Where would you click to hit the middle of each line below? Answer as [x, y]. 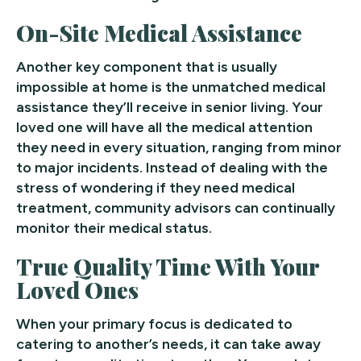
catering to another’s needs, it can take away [168, 344]
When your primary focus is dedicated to [154, 324]
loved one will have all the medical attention [164, 127]
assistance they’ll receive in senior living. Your [170, 107]
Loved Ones [78, 289]
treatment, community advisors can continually [176, 207]
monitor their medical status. [114, 228]
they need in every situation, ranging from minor [179, 147]
